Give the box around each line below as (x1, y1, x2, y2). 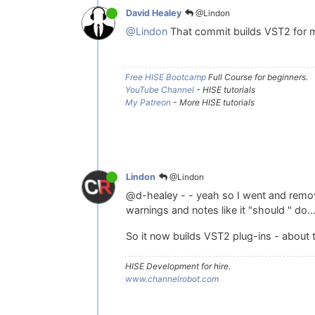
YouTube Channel (125, 84, 194, 95)
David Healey (126, 8, 181, 19)
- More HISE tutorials (171, 96, 255, 108)
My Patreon (125, 96, 171, 108)
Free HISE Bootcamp (125, 71, 206, 82)
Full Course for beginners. (206, 71, 308, 82)
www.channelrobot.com (125, 273, 219, 284)
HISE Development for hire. (125, 260, 231, 271)
